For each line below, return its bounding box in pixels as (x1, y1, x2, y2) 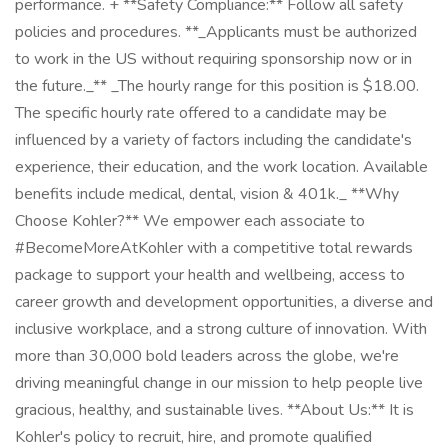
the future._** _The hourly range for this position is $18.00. (15, 75, 419, 97)
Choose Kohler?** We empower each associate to (15, 210, 365, 232)
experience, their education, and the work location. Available (15, 156, 428, 178)
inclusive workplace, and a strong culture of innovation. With (15, 318, 427, 340)
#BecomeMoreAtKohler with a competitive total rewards (15, 237, 413, 259)
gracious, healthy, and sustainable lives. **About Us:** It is (15, 399, 414, 421)
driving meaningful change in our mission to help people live (15, 372, 423, 394)
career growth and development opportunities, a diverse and (15, 291, 433, 313)
